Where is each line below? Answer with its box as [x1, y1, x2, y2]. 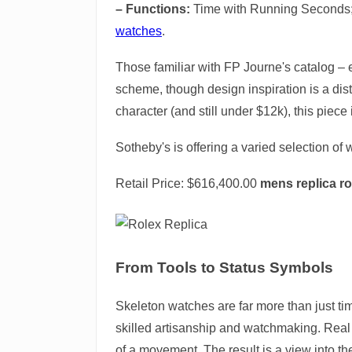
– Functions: [115, 2, 190, 16]
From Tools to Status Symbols [115, 258, 333, 276]
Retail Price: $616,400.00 [115, 176, 260, 190]
